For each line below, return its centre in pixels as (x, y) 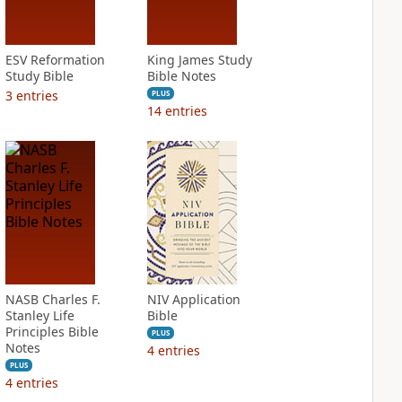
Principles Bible (52, 332)
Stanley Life (39, 315)
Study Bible (39, 76)
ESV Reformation (55, 60)
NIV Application (193, 299)
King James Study (199, 60)
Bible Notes (181, 76)
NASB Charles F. (52, 299)
